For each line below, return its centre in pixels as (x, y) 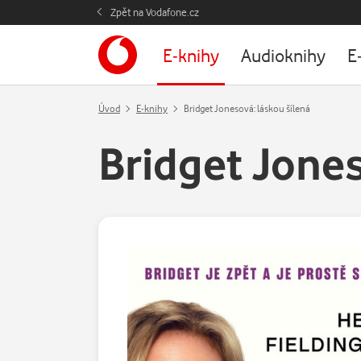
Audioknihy (283, 55)
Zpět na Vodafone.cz (155, 12)
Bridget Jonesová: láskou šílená (247, 108)
